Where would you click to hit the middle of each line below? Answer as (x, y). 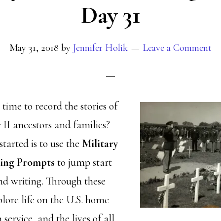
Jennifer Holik (100, 48)
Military (100, 144)
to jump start (85, 162)
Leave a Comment (177, 48)
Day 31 (110, 15)
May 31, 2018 (34, 48)
